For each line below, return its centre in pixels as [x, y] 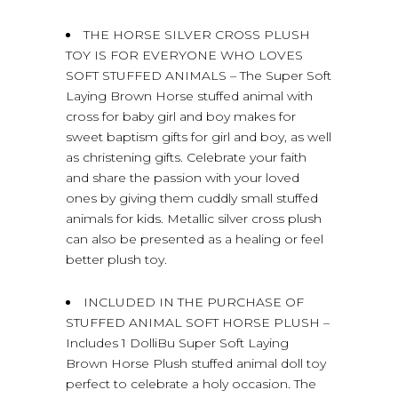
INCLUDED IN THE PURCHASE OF [194, 302]
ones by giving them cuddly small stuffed [192, 198]
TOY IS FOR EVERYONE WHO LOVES [184, 55]
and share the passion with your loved [183, 177]
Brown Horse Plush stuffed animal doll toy [196, 363]
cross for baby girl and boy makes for [181, 116]
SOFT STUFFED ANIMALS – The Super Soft [199, 75]
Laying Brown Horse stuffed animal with [189, 96]
